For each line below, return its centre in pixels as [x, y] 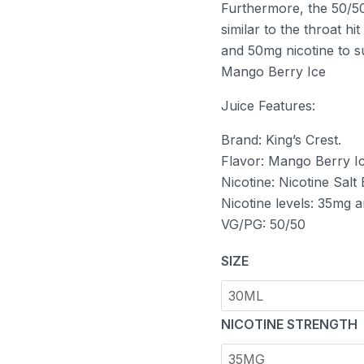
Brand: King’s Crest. [281, 139]
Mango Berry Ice [273, 71]
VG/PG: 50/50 [263, 224]
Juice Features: [268, 105]
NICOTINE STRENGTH [289, 324]
